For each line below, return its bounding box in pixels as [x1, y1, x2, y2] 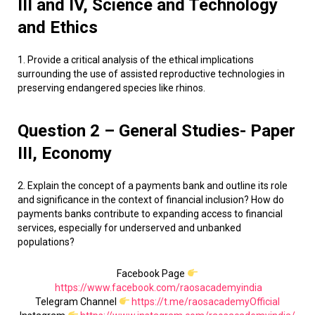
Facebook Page [117, 268, 188, 279]
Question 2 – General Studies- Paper [18, 121, 295, 141]
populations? [18, 236, 75, 247]
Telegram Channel [34, 296, 119, 307]
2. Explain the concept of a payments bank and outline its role [18, 180, 288, 191]
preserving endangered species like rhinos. [18, 82, 205, 94]
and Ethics [18, 18, 98, 37]
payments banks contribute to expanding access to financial [18, 208, 283, 219]
